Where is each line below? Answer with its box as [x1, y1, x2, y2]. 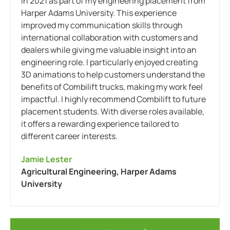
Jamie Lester [21, 153, 72, 165]
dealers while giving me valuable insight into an [21, 44, 197, 55]
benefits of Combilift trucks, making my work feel [21, 81, 203, 92]
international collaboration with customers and [21, 31, 198, 43]
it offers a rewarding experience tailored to [21, 118, 179, 129]
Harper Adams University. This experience [21, 7, 177, 18]
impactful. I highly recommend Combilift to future [21, 93, 206, 105]
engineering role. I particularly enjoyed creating [21, 56, 198, 68]
